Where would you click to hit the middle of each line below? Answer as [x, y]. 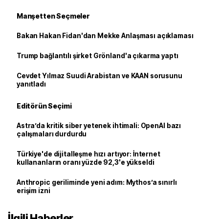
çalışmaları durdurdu [52, 134]
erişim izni [33, 191]
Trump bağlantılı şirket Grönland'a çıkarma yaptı [98, 56]
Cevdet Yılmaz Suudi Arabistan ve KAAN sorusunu [99, 76]
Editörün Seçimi [44, 106]
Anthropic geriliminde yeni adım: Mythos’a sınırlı [97, 182]
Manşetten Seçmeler [53, 16]
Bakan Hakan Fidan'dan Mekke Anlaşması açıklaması [105, 36]
